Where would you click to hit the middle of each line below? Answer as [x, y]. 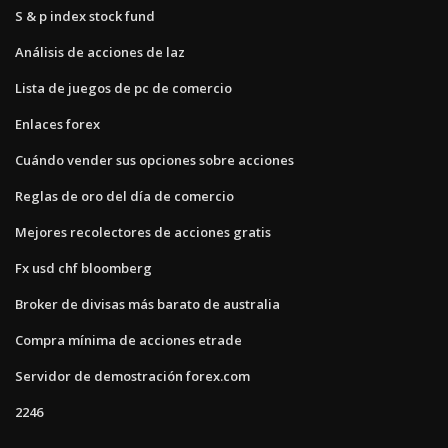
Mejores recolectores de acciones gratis [143, 231]
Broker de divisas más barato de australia [147, 303]
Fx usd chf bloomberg [83, 267]
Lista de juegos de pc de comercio [123, 87]
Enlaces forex [57, 123]
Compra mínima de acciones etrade [128, 339]
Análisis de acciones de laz [100, 51]
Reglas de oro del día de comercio [124, 195]
